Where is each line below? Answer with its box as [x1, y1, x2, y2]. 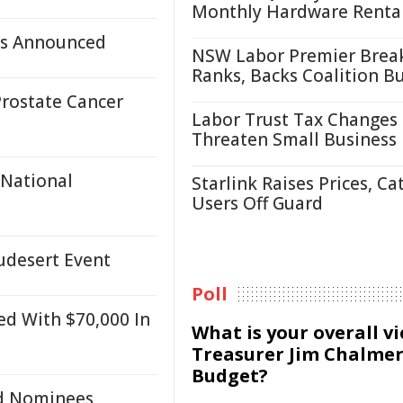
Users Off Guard [192, 192, 323, 215]
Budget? [192, 363, 268, 388]
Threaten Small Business [192, 128, 397, 151]
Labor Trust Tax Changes [192, 108, 398, 131]
